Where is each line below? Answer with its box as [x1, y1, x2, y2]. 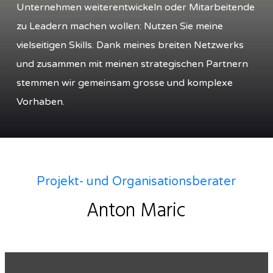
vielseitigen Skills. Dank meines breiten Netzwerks [16, 39, 244, 52]
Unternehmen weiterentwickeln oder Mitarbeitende [16, 1, 255, 14]
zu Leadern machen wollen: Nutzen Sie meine [16, 20, 224, 33]
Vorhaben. [16, 96, 65, 108]
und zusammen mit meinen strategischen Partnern [16, 58, 249, 71]
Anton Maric [87, 196, 186, 227]
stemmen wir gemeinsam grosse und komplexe [16, 77, 233, 90]
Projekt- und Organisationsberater [37, 174, 236, 190]
